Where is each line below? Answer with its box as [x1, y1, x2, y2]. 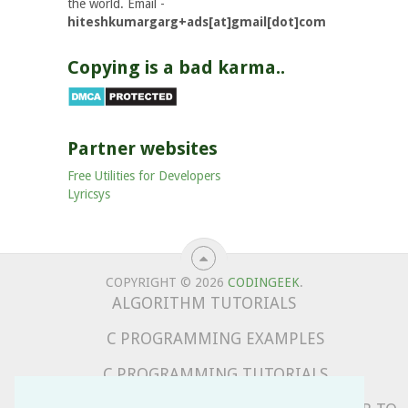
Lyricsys [66, 187, 110, 201]
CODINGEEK [227, 275, 300, 290]
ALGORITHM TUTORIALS [112, 294, 296, 312]
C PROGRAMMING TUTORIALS [103, 365, 328, 383]
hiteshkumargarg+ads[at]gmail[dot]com [66, 15, 326, 29]
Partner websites [66, 138, 218, 159]
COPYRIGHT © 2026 [105, 275, 228, 290]
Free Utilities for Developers [66, 168, 220, 183]
